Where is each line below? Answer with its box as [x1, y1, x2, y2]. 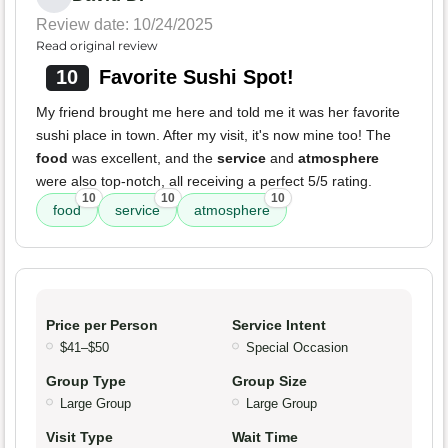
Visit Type [46, 429, 113, 446]
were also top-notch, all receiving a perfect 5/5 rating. [36, 173, 372, 190]
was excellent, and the [68, 150, 217, 167]
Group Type [46, 373, 126, 390]
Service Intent [232, 317, 326, 334]
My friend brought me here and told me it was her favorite [36, 104, 400, 121]
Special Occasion [246, 340, 348, 356]
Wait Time [232, 429, 298, 446]
